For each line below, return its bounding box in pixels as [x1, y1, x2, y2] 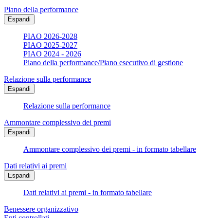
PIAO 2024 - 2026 [23, 50, 81, 58]
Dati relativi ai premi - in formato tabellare [23, 188, 152, 197]
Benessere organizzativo [4, 205, 78, 214]
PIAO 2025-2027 [23, 41, 77, 50]
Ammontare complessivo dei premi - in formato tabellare [23, 145, 196, 154]
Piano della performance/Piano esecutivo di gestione [23, 58, 183, 67]
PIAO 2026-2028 [23, 32, 77, 41]
